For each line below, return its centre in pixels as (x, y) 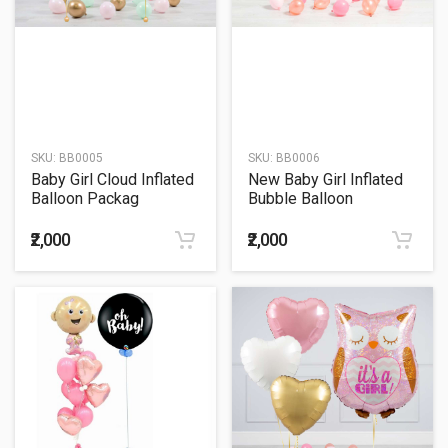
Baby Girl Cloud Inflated (112, 180)
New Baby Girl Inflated (325, 180)
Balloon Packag (85, 199)
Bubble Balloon (300, 199)
